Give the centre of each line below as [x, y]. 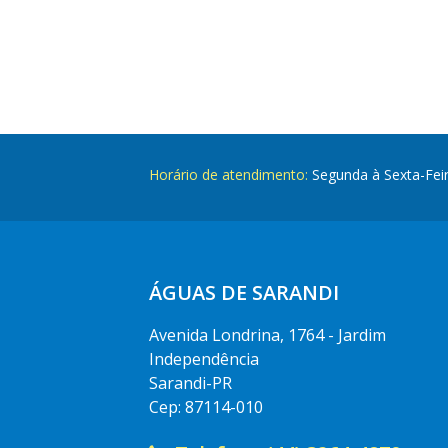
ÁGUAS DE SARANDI [244, 292]
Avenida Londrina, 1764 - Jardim [268, 335]
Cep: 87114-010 [206, 407]
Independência [204, 359]
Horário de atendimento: [229, 174]
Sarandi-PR [191, 383]
